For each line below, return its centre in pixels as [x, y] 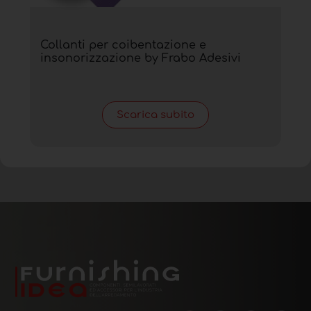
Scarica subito [155, 115]
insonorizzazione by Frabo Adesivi [141, 59]
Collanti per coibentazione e [123, 45]
